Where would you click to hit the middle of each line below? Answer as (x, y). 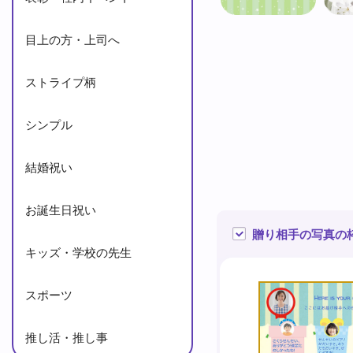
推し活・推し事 (67, 337)
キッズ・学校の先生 (78, 252)
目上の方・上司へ (72, 39)
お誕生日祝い (61, 209)
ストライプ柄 (61, 82)
